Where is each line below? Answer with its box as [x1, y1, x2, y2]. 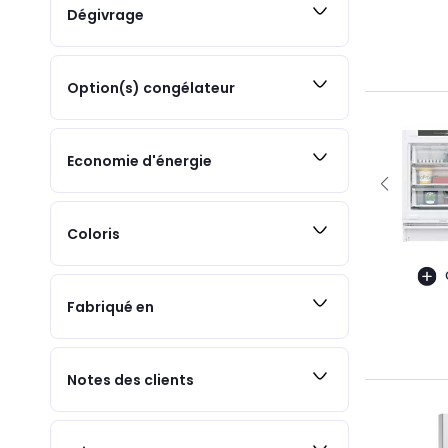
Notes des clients [67, 369, 194, 390]
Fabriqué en [67, 296, 154, 317]
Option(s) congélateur [67, 77, 235, 98]
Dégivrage [67, 4, 144, 25]
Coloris [67, 223, 120, 244]
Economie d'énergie [67, 150, 212, 171]
